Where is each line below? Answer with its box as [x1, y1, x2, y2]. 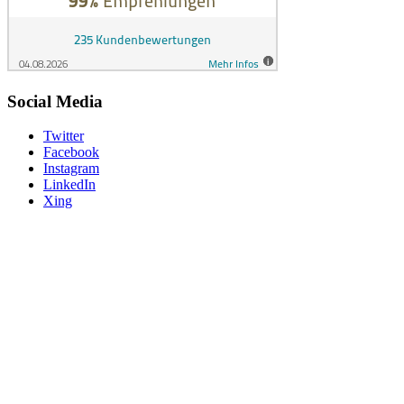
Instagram [43, 161, 99, 177]
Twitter [43, 128, 84, 144]
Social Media [7, 91, 103, 111]
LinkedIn [43, 177, 96, 193]
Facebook [43, 144, 99, 161]
